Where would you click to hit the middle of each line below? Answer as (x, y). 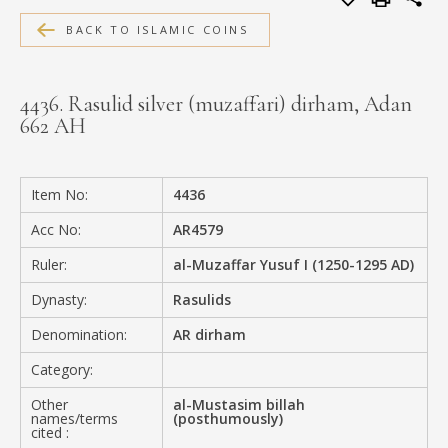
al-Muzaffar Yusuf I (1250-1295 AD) (294, 264)
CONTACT (82, 125)
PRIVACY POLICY (109, 148)
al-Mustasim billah (239, 404)
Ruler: (49, 264)
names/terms (74, 418)
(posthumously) (228, 418)
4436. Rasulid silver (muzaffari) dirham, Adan (216, 103)
